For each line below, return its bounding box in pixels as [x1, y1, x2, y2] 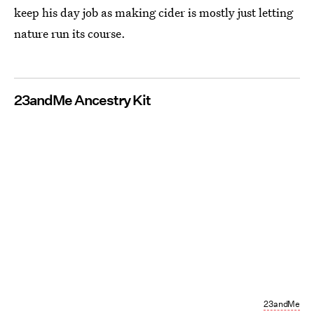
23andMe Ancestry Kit [14, 91, 151, 109]
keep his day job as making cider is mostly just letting [14, 4, 293, 20]
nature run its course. [14, 25, 125, 41]
